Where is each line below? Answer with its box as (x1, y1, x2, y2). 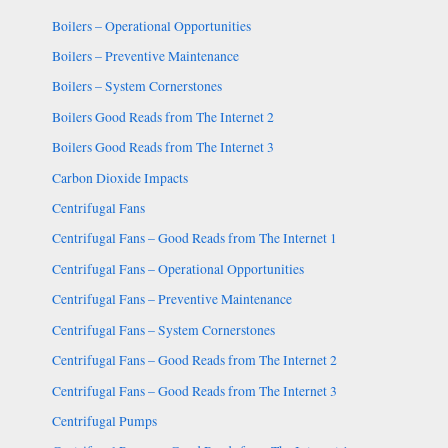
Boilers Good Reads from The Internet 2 (51, 107, 274, 126)
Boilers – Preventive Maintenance (51, 47, 239, 66)
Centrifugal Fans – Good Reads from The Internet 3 (51, 381, 337, 400)
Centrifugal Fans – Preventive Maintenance (51, 290, 292, 309)
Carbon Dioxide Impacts (51, 168, 188, 187)
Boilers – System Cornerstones (51, 77, 222, 96)
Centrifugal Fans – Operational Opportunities (51, 259, 304, 278)
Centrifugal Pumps (51, 411, 157, 430)
